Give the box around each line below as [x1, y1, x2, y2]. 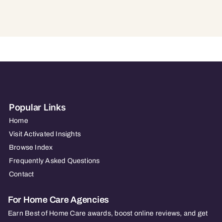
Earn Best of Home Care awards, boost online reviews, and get [7, 209, 208, 217]
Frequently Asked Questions [8, 157, 100, 165]
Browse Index [8, 143, 53, 151]
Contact [8, 170, 34, 178]
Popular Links [8, 102, 66, 112]
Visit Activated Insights [8, 130, 81, 138]
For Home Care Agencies [7, 194, 110, 205]
